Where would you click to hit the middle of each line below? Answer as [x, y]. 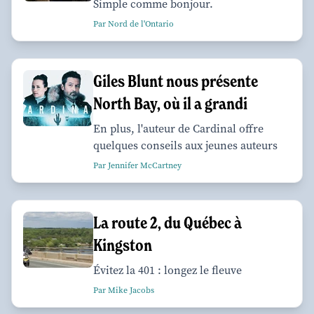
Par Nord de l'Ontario [134, 23]
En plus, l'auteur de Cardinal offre [178, 128]
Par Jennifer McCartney [137, 165]
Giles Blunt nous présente [176, 81]
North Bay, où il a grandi [170, 103]
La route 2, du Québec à [168, 222]
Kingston [123, 245]
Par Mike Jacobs [124, 290]
